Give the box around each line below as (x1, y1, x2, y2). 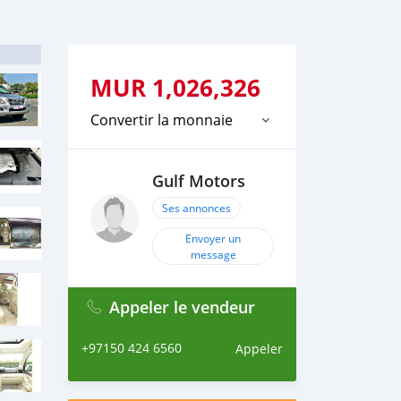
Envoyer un (185, 231, 241, 245)
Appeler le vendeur (109, 296, 255, 318)
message (190, 247, 236, 261)
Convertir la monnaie (90, 110, 233, 130)
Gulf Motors (152, 171, 245, 192)
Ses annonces (162, 200, 231, 215)
